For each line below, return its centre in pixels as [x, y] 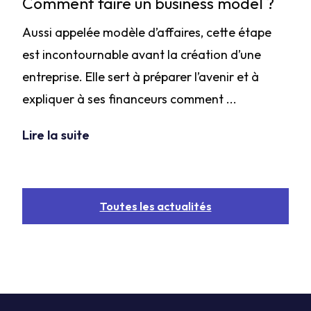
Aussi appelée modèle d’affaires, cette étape [147, 32]
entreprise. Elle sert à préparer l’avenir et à [141, 77]
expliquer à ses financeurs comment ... [129, 99]
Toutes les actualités [155, 206]
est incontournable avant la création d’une [142, 54]
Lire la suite [56, 135]
